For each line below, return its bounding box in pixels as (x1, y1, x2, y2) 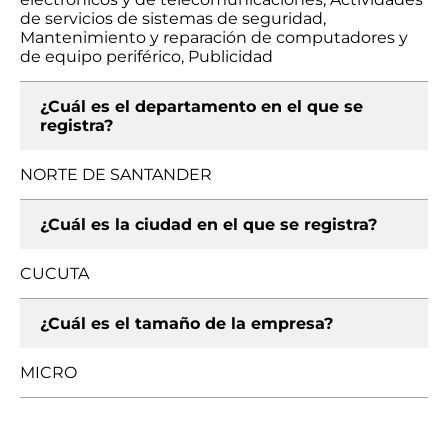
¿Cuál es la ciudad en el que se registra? (40, 215, 377, 234)
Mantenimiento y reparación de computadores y (20, 28, 408, 47)
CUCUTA (20, 264, 89, 283)
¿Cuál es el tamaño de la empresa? (40, 314, 333, 333)
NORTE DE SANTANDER (20, 165, 212, 184)
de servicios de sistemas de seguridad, (20, 9, 326, 28)
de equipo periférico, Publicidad (20, 47, 273, 66)
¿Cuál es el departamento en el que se (40, 97, 363, 116)
